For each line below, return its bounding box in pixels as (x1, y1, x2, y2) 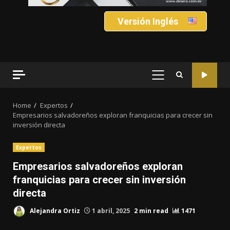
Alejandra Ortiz (28, 206, 80, 215)
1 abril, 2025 (90, 206, 131, 215)
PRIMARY (157, 75, 191, 86)
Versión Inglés (117, 16, 178, 27)
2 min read (134, 206, 168, 215)
